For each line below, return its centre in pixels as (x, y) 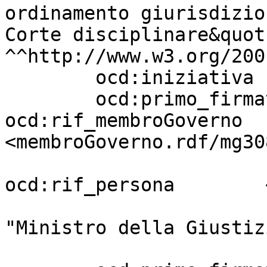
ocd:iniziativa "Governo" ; (50, 77)
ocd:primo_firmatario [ (50, 99)
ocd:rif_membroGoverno (124, 120)
